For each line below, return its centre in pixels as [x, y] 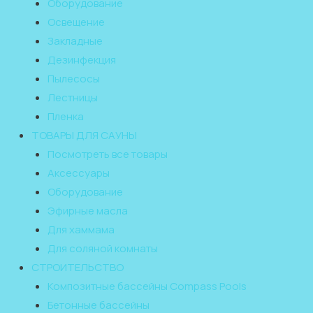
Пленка [65, 116]
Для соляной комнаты [102, 248]
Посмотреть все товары [107, 154]
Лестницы [72, 97]
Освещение [76, 22]
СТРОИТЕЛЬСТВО [78, 267]
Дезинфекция [81, 59]
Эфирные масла [87, 210]
